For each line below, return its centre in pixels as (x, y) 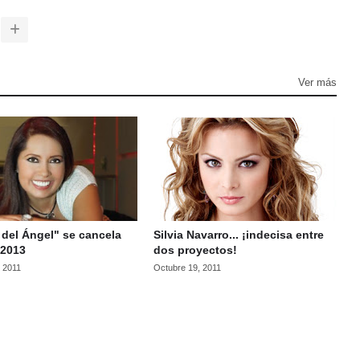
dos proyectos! (195, 250)
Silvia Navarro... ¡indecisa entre (238, 235)
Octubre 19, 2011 (187, 268)
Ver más (317, 82)
